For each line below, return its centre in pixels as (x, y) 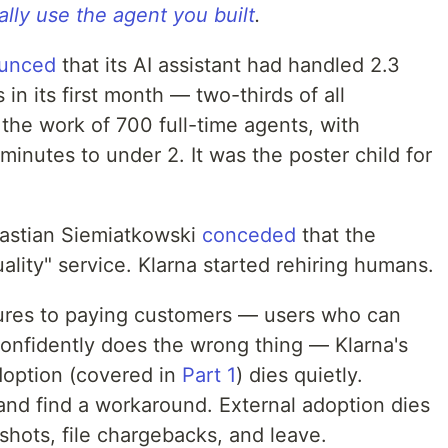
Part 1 (209, 375)
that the (336, 235)
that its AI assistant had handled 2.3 (228, 65)
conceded (249, 235)
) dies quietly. (299, 375)
